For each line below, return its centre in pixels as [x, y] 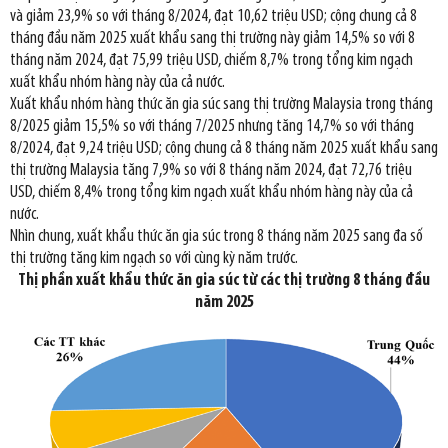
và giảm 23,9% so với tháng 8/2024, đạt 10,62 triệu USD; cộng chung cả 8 [213, 16]
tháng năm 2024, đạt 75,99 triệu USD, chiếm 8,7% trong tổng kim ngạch [211, 60]
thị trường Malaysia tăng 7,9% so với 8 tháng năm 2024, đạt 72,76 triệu [211, 170]
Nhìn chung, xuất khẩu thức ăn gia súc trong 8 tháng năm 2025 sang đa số [216, 236]
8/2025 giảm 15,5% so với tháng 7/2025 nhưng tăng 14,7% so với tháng [212, 126]
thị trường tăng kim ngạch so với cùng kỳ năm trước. [154, 258]
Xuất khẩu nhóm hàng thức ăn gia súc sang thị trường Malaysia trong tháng [221, 104]
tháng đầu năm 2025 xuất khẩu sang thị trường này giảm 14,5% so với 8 [212, 38]
